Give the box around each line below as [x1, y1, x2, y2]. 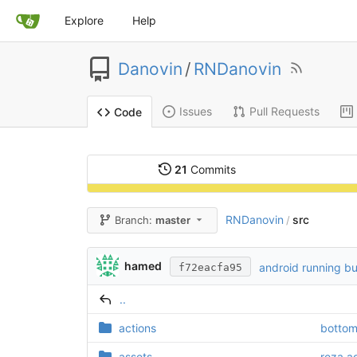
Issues [178, 104, 212, 119]
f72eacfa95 [178, 261, 242, 273]
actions [118, 321, 156, 335]
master [155, 214, 191, 227]
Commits [186, 163, 236, 177]
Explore [65, 14, 104, 27]
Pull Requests [249, 104, 320, 119]
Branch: [112, 214, 153, 227]
